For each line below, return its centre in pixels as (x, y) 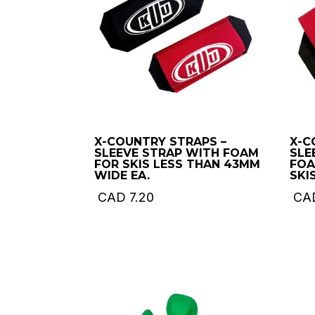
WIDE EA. (122, 176)
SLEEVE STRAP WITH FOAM (177, 153)
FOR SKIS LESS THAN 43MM (178, 165)
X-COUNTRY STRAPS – (161, 142)
